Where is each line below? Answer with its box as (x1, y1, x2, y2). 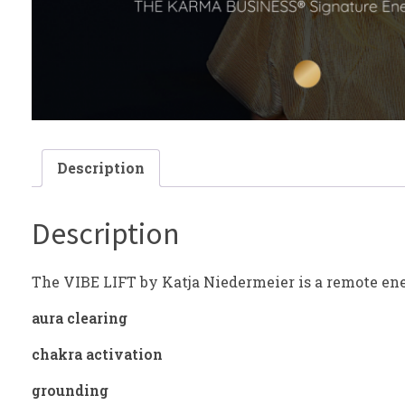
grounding (32, 381, 108, 400)
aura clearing (32, 308, 127, 328)
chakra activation (32, 344, 163, 364)
